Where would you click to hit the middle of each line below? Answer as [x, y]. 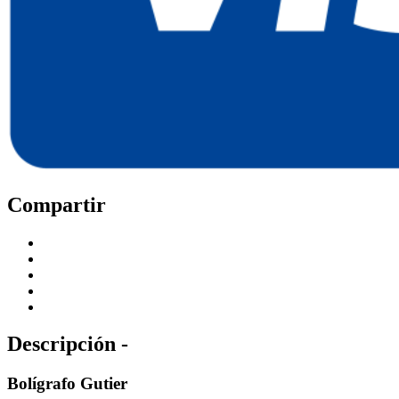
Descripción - [68, 344]
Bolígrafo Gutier [67, 384]
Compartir [57, 204]
